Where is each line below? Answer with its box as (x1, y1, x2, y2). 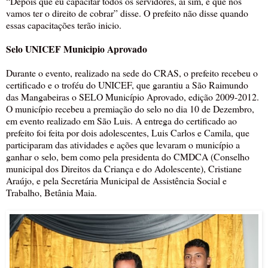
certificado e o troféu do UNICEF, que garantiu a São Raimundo (6, 78, 248, 91)
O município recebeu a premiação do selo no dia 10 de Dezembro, (6, 102, 254, 115)
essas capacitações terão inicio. (6, 18, 121, 31)
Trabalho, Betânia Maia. (6, 185, 97, 199)
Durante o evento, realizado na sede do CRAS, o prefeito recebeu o (6, 66, 258, 79)
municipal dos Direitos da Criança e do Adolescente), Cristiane (6, 162, 242, 175)
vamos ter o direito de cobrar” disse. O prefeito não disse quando (6, 6, 248, 19)
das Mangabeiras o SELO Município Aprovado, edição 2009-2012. (6, 90, 259, 103)
